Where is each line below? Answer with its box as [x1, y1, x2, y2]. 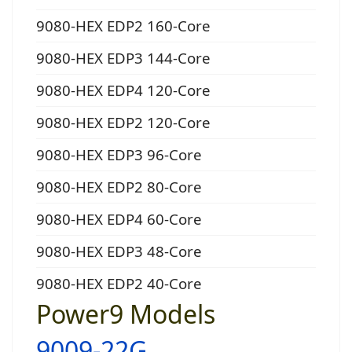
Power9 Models [36, 297, 215, 332]
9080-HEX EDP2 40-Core [36, 273, 202, 294]
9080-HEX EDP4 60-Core [36, 209, 202, 229]
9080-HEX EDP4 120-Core [36, 80, 211, 101]
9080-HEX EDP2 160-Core [36, 16, 211, 36]
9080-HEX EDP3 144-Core [36, 48, 211, 68]
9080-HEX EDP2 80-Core [36, 177, 202, 197]
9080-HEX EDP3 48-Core [36, 241, 202, 262]
